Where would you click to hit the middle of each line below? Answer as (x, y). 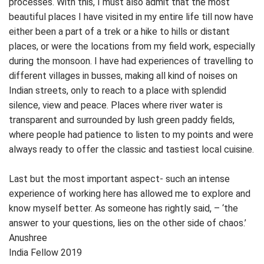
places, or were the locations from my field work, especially (132, 47)
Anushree (28, 238)
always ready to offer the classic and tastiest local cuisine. (131, 150)
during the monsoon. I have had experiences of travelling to (131, 61)
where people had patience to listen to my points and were (131, 135)
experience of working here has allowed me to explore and (130, 194)
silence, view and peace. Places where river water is (116, 105)
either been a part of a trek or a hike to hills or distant (119, 32)
